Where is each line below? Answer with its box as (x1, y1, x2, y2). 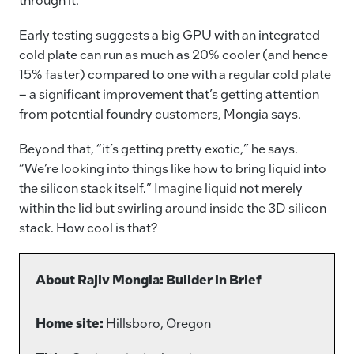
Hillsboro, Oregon (104, 314, 211, 331)
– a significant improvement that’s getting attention (19, 85, 319, 103)
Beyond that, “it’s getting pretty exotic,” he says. (19, 140, 298, 157)
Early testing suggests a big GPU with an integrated (19, 26, 320, 43)
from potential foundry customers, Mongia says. (19, 105, 301, 122)
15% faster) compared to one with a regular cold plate (19, 66, 331, 83)
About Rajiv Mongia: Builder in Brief (36, 270, 262, 288)
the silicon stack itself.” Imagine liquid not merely (19, 179, 303, 197)
